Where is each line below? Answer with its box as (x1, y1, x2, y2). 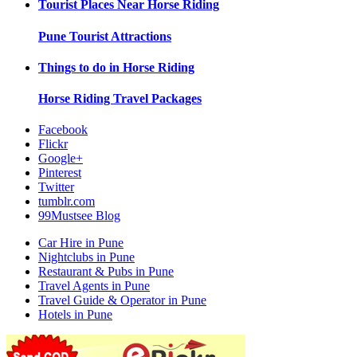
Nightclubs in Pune (38, 250, 135, 265)
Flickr (38, 137, 68, 151)
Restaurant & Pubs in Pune (38, 265, 174, 279)
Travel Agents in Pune (38, 279, 150, 293)
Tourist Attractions (69, 29, 171, 43)
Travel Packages (113, 92, 202, 106)
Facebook (38, 123, 88, 137)
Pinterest (38, 166, 81, 180)
